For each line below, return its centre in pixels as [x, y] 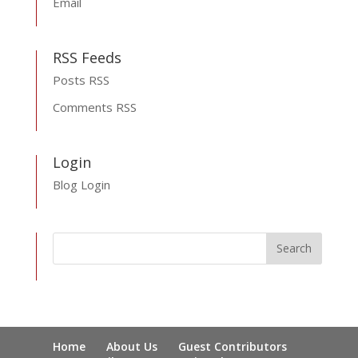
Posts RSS [81, 80]
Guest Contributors [233, 346]
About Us [132, 346]
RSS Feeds [87, 57]
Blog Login [81, 184]
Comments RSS [94, 107]
